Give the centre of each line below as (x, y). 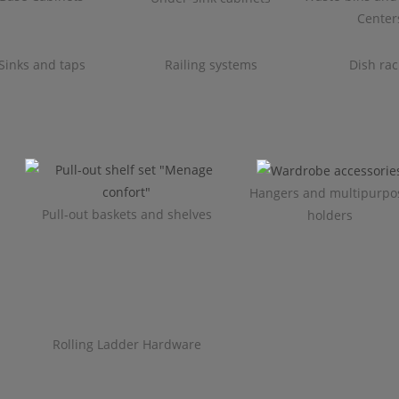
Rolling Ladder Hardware (126, 344)
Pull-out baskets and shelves (126, 214)
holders (330, 216)
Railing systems (211, 64)
